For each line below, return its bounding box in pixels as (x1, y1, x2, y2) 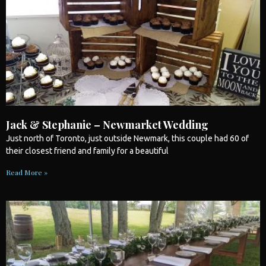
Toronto (55, 133, 85, 143)
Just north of (6, 133, 55, 143)
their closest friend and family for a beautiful (6, 145, 169, 156)
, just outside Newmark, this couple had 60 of (85, 133, 249, 143)
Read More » (6, 167, 47, 177)
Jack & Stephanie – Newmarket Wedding (6, 117, 208, 132)
